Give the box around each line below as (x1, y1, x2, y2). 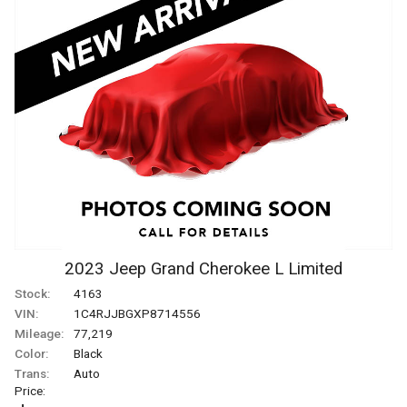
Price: (15, 382, 45, 398)
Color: (15, 345, 48, 361)
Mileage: (15, 325, 64, 341)
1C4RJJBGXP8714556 (74, 305, 201, 321)
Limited (288, 258, 342, 279)
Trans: (15, 365, 49, 381)
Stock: (15, 285, 50, 301)
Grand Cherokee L (151, 258, 283, 279)
